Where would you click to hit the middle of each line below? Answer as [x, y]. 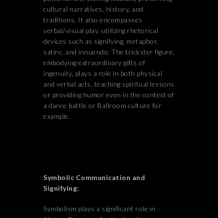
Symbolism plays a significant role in [100, 209]
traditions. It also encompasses [93, 20]
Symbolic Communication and [94, 177]
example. [57, 116]
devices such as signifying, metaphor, [101, 41]
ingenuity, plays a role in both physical [103, 73]
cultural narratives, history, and [93, 9]
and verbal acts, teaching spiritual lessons [109, 84]
